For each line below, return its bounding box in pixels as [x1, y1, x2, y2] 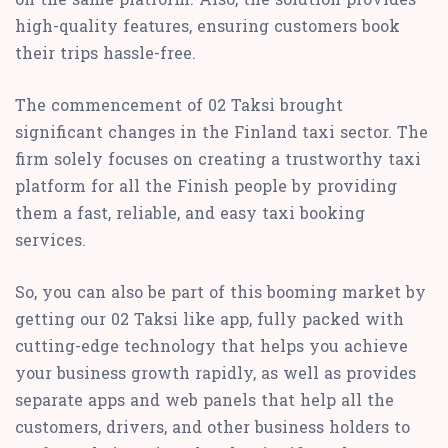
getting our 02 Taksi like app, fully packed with [15, 307, 404, 329]
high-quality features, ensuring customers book [15, 14, 400, 36]
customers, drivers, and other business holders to [15, 415, 410, 437]
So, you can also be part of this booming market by [15, 280, 426, 302]
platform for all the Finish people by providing [15, 174, 397, 196]
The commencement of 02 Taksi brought [15, 93, 343, 115]
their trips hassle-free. [15, 41, 196, 63]
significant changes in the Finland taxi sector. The [15, 120, 428, 142]
